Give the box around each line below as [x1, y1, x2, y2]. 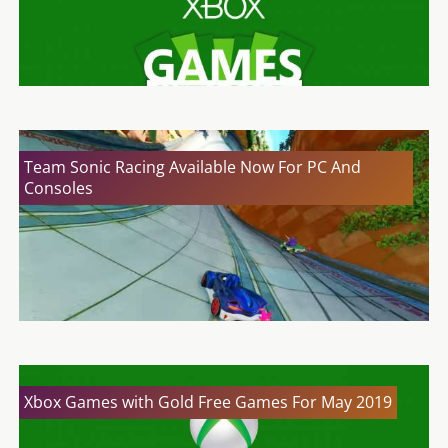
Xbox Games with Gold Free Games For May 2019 [24, 391, 392, 414]
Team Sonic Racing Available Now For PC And [24, 156, 361, 179]
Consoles [24, 177, 93, 200]
